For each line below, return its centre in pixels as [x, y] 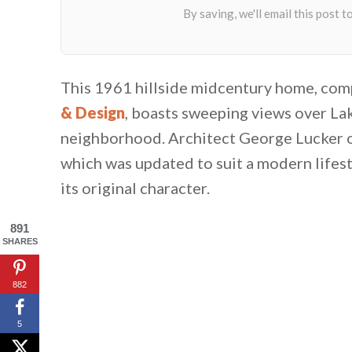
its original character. [135, 187]
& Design [93, 112]
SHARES [20, 241]
